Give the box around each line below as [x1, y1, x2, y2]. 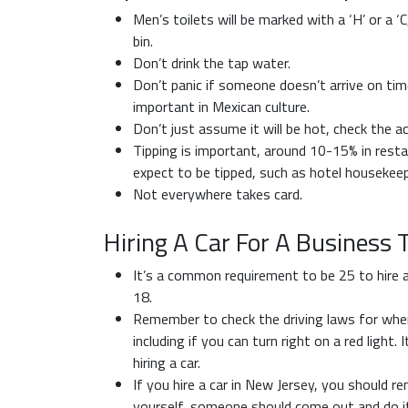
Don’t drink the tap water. [133, 52, 291, 74]
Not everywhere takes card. [133, 183, 302, 205]
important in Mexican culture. [133, 96, 310, 117]
